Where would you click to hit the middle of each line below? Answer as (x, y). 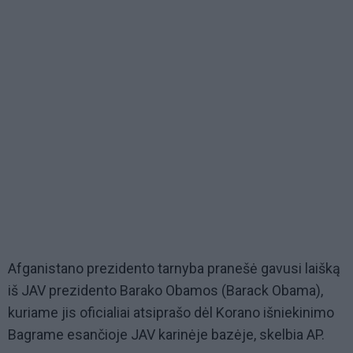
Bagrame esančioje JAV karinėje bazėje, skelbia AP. (166, 335)
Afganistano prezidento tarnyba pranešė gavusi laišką (174, 269)
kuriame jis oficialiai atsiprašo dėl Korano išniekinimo (171, 313)
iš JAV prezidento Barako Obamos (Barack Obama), (165, 291)
